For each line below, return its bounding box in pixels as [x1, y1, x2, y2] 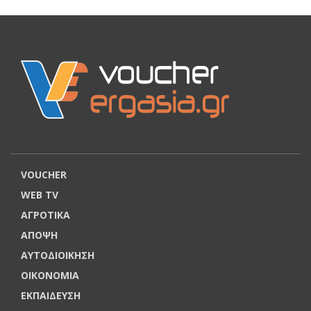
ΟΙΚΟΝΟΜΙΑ [21, 268, 79, 282]
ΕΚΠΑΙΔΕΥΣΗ [21, 288, 81, 302]
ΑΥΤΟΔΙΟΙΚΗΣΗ [21, 248, 94, 262]
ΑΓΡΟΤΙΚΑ [21, 208, 70, 221]
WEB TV [21, 187, 58, 201]
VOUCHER [21, 167, 67, 181]
